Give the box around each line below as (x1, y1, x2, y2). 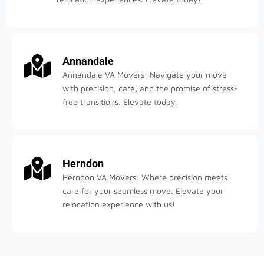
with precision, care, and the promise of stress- (62, 82, 238, 93)
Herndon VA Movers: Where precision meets (62, 171, 227, 182)
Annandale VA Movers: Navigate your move (62, 69, 227, 80)
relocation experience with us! (62, 199, 175, 209)
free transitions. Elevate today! (62, 96, 179, 107)
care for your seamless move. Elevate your (62, 185, 223, 196)
